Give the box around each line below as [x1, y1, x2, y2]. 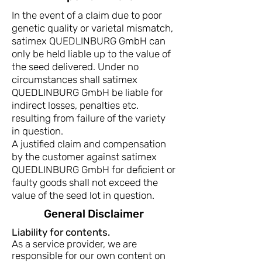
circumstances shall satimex [12, 74, 137, 85]
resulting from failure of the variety [12, 112, 166, 124]
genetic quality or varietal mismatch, [12, 22, 173, 34]
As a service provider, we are [12, 238, 137, 250]
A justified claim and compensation [12, 138, 166, 150]
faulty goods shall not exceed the [12, 177, 158, 188]
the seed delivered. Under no [12, 61, 139, 73]
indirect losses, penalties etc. [12, 99, 139, 111]
